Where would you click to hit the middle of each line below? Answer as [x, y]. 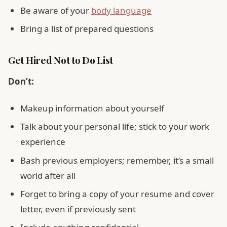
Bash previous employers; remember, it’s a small [117, 160]
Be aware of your [56, 10]
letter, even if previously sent [78, 209]
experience [43, 142]
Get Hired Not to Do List [61, 60]
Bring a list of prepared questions [87, 29]
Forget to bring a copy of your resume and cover [117, 194]
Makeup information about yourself [92, 108]
